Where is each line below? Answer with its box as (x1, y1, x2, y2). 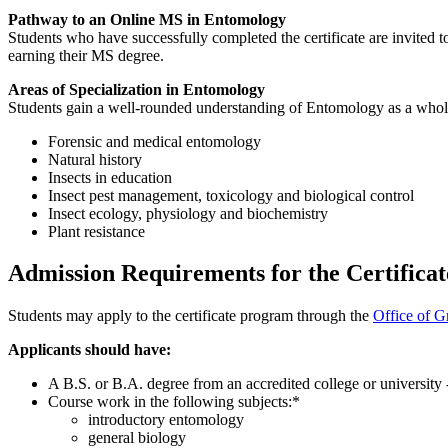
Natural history (48, 150, 142, 168)
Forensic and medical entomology (48, 132, 261, 150)
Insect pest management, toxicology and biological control (48, 186, 414, 204)
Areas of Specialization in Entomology (8, 80, 265, 98)
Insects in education (48, 168, 172, 186)
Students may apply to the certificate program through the (8, 307, 373, 325)
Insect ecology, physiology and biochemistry (48, 204, 328, 222)
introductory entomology (88, 411, 244, 429)
